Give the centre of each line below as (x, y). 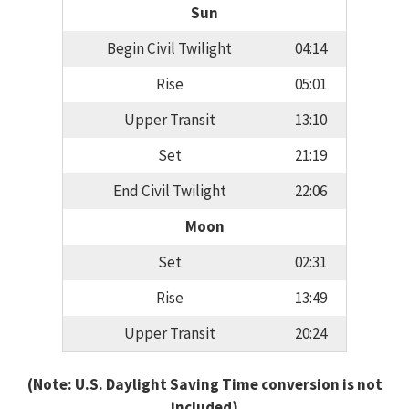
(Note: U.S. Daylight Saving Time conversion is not (204, 384)
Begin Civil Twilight (169, 49)
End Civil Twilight (169, 191)
